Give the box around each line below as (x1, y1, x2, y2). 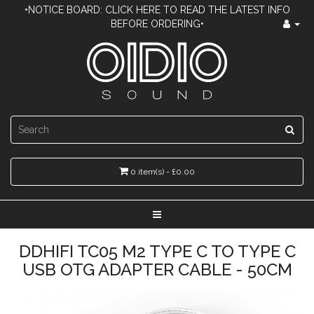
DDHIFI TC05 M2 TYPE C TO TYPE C (18, 241, 296, 261)
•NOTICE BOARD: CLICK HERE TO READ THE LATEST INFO (24, 4, 290, 15)
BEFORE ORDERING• (110, 18, 204, 29)
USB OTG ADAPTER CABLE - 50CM (22, 259, 292, 280)
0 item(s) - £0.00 (130, 167, 195, 177)
